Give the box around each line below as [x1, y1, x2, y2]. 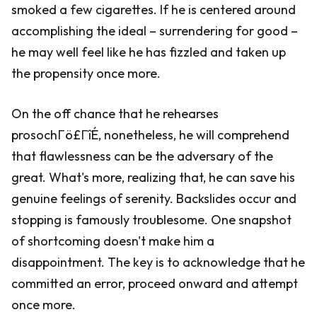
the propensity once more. [11, 65, 161, 81]
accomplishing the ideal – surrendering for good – [11, 23, 298, 39]
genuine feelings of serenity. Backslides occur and [11, 190, 296, 207]
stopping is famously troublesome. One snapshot [11, 212, 292, 228]
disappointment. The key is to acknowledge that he [11, 254, 305, 270]
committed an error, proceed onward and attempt [11, 275, 298, 292]
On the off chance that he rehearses [11, 105, 219, 122]
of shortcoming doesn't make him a [11, 233, 214, 249]
